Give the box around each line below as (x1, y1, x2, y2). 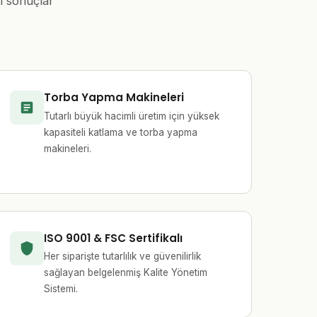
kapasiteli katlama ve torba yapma (44, 126, 198, 138)
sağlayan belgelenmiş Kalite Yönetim (44, 267, 208, 279)
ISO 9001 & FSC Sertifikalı (44, 230, 183, 246)
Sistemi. (44, 283, 79, 295)
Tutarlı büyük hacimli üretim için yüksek (44, 110, 220, 122)
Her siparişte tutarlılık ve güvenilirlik (44, 250, 202, 263)
